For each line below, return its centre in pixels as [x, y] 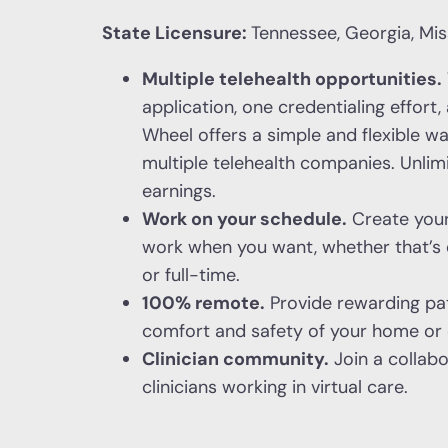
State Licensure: [176, 33]
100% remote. [203, 303]
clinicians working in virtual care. [275, 387]
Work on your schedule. [244, 219]
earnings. [179, 191]
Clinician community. [235, 359]
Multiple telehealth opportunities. [292, 79]
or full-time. [191, 275]
